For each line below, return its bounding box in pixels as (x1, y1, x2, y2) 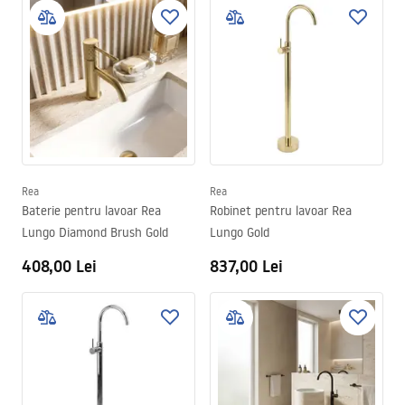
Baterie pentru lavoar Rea (22, 202, 161, 219)
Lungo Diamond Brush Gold (22, 224, 168, 240)
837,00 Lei (210, 255, 283, 278)
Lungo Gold (210, 224, 269, 240)
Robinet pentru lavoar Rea (210, 202, 352, 219)
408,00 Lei (22, 255, 97, 278)
